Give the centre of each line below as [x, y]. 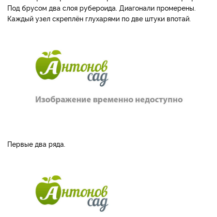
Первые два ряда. [36, 143]
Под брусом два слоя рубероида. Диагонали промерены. [101, 8]
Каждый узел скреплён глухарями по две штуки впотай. [99, 18]
